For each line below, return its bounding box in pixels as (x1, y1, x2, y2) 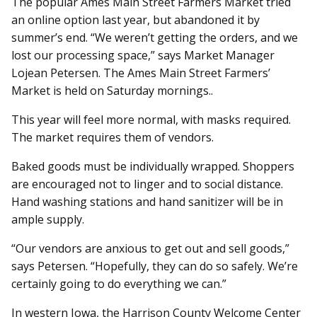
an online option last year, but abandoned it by (11, 12, 260, 28)
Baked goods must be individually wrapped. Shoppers (11, 158, 294, 175)
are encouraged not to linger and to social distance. (11, 176, 283, 192)
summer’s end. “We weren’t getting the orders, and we (11, 30, 298, 46)
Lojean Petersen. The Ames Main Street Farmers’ (11, 65, 270, 81)
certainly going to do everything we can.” (11, 276, 226, 292)
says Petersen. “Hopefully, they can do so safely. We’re (11, 258, 298, 275)
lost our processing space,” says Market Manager (11, 47, 275, 64)
